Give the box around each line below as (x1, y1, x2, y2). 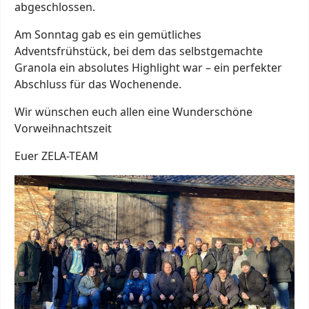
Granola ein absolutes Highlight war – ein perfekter (14, 59, 282, 75)
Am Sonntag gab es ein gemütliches (14, 26, 201, 42)
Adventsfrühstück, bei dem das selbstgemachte (14, 43, 263, 59)
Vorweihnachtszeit (14, 120, 112, 136)
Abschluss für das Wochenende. (14, 76, 181, 92)
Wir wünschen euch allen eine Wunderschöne (14, 103, 252, 119)
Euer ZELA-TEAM (14, 148, 99, 163)
